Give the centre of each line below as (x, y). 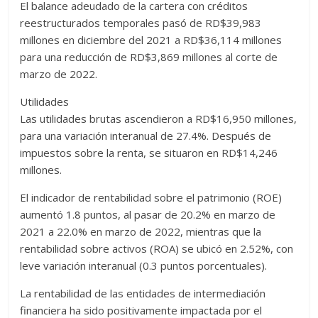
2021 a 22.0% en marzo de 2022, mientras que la (141, 231)
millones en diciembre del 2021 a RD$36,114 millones (151, 40)
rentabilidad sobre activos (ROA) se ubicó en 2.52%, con (157, 248)
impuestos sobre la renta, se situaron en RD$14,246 (149, 153)
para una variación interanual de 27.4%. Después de (146, 136)
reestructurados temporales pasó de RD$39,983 (141, 23)
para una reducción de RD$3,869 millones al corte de (149, 57)
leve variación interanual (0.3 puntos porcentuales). (144, 265)
